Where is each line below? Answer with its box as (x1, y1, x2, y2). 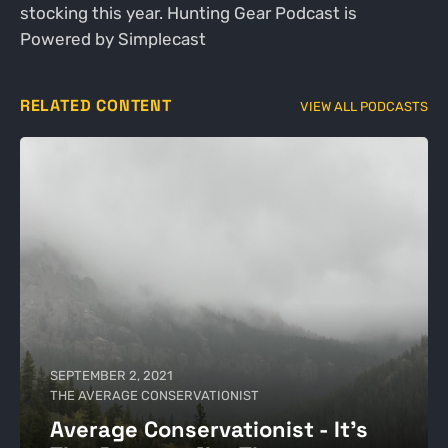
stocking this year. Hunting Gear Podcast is (19, 2, 357, 23)
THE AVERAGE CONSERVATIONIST (49, 388, 259, 404)
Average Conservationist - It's (49, 415, 368, 444)
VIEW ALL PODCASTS (300, 99, 429, 115)
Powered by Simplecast (19, 28, 206, 49)
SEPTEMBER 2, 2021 (49, 368, 173, 384)
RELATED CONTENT (19, 95, 172, 117)
